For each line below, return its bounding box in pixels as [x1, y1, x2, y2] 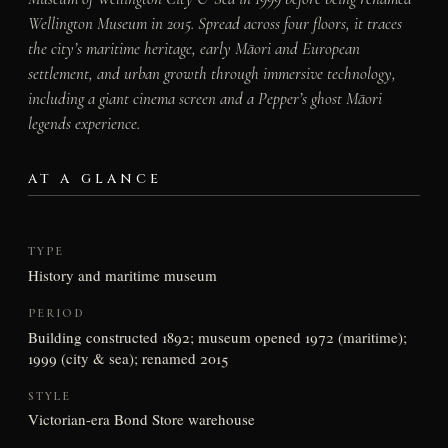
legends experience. [27, 112, 140, 134]
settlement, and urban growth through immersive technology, [27, 62, 396, 84]
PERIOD [27, 305, 85, 320]
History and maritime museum [27, 265, 217, 285]
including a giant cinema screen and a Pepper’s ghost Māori [27, 87, 382, 109]
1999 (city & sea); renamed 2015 [27, 347, 228, 368]
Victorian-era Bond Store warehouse [27, 409, 255, 430]
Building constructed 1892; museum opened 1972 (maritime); [27, 326, 407, 347]
